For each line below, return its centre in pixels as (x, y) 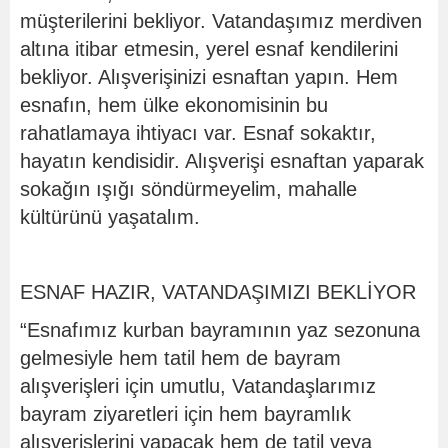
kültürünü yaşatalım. (110, 216)
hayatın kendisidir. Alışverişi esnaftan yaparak (222, 160)
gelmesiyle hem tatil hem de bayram (180, 357)
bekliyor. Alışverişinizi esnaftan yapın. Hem (209, 76)
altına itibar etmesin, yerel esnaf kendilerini (209, 48)
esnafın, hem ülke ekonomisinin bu (174, 104)
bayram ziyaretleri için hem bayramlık (185, 413)
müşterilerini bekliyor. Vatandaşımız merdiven (221, 20)
